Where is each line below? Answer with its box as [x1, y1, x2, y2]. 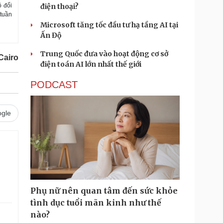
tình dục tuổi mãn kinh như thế [30, 198, 161, 208]
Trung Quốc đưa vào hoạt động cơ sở [40, 49, 168, 58]
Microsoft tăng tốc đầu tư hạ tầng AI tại [40, 20, 178, 29]
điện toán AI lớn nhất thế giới [40, 60, 141, 69]
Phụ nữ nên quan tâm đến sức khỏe [30, 186, 178, 196]
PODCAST [30, 79, 78, 90]
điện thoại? [40, 2, 79, 11]
